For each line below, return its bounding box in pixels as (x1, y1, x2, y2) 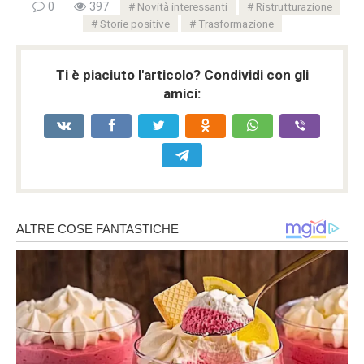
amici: (163, 84, 201, 102)
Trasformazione (197, 16, 274, 30)
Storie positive (99, 16, 170, 30)
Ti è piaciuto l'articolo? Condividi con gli (55, 66, 309, 83)
